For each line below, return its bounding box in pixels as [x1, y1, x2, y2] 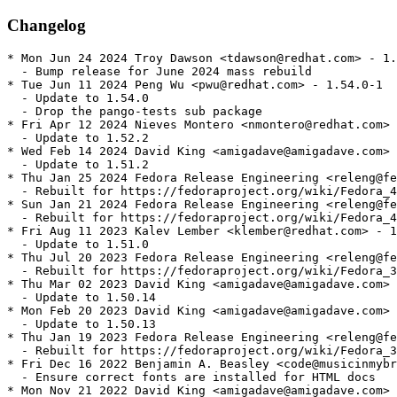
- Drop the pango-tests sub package [7, 105, 262, 119]
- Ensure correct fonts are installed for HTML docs [7, 370, 376, 385]
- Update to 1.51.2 [7, 158, 149, 172]
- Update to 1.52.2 [7, 131, 149, 145]
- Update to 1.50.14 [7, 291, 156, 305]
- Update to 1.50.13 [7, 317, 156, 331]
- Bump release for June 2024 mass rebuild [7, 65, 312, 79]
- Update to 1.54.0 [7, 91, 149, 105]
